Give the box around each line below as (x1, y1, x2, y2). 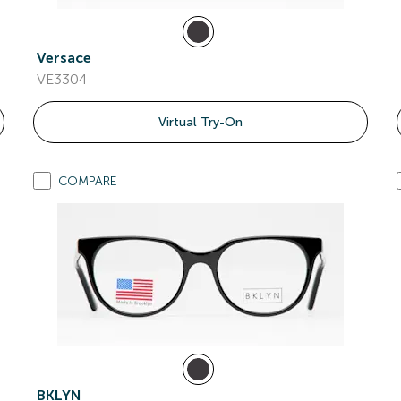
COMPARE (58, 174, 118, 189)
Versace (37, 49, 92, 66)
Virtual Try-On (158, 115, 243, 130)
